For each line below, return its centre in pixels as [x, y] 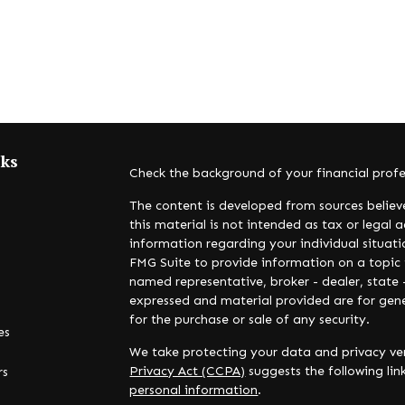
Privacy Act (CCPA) [188, 371]
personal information [194, 390]
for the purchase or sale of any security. [250, 320]
